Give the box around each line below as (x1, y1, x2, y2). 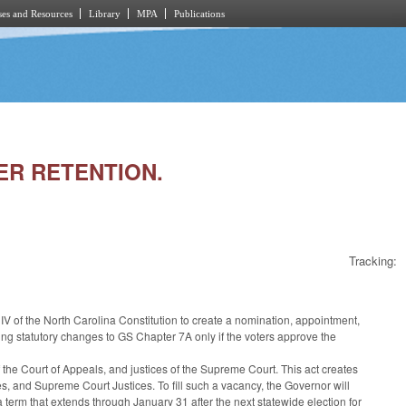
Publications (174, 8, 225, 19)
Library (89, 8, 121, 19)
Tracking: (349, 252, 397, 270)
